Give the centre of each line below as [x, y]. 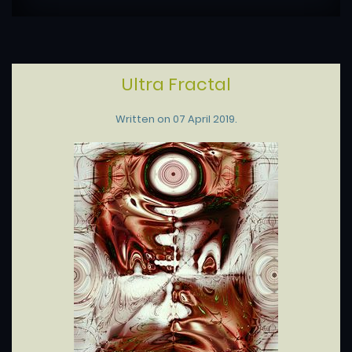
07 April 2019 [203, 119]
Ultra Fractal [176, 84]
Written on [144, 119]
